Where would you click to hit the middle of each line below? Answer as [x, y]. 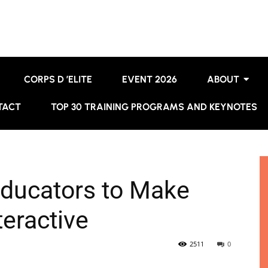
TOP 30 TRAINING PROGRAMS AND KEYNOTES [154, 107]
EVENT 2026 [150, 79]
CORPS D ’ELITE [58, 79]
